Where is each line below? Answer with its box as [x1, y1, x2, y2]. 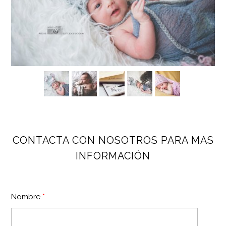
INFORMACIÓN [76, 150, 150, 162]
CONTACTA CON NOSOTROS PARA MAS [12, 134, 214, 147]
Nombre [11, 192, 43, 202]
